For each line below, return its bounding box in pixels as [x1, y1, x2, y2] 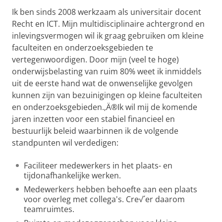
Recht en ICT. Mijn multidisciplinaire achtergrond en [12, 18, 205, 29]
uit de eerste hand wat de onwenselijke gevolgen [12, 78, 193, 89]
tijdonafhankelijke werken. [24, 170, 121, 181]
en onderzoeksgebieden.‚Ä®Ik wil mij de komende [12, 102, 197, 112]
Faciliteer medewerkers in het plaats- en [24, 160, 172, 171]
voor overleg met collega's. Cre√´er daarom [24, 194, 185, 205]
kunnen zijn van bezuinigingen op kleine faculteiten [12, 90, 202, 101]
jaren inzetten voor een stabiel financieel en [12, 113, 175, 124]
